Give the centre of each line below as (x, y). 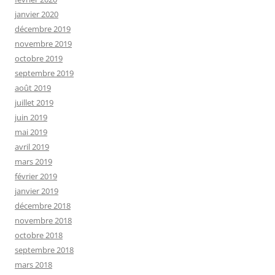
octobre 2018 (39, 235)
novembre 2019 (43, 43)
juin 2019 (31, 117)
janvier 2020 (37, 14)
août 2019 (33, 87)
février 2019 (36, 176)
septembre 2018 (44, 250)
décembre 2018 (43, 205)
